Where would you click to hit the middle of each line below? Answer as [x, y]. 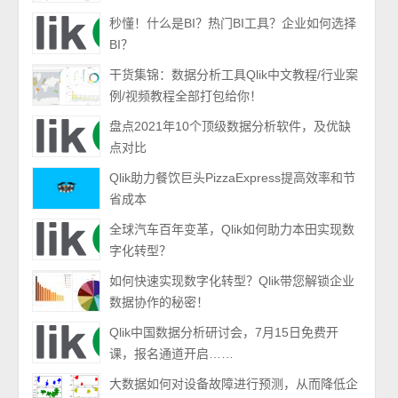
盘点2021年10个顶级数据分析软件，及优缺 [231, 126]
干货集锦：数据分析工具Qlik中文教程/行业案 [234, 75]
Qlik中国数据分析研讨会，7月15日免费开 [224, 332]
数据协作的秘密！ [159, 302]
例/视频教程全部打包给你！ [186, 96]
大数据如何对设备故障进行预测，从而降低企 [234, 384]
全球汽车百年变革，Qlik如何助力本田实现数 [232, 229]
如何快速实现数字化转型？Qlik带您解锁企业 [232, 281]
